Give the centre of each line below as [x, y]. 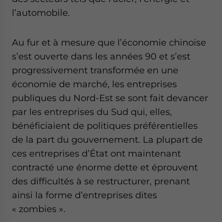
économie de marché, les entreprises [94, 84]
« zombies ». [39, 209]
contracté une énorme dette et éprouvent [105, 167]
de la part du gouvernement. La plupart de [107, 139]
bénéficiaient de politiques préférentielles [105, 125]
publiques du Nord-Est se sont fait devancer [110, 98]
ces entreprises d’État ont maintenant [96, 153]
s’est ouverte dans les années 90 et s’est [101, 56]
